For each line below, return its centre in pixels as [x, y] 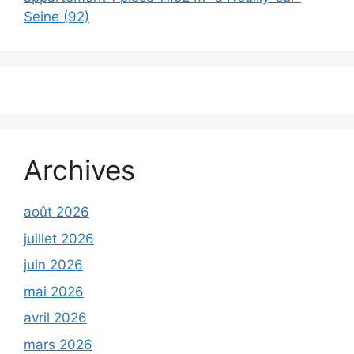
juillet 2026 [59, 238]
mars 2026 [58, 344]
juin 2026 [53, 265]
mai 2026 [54, 291]
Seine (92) [56, 17]
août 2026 [56, 212]
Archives [79, 170]
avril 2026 [55, 318]
